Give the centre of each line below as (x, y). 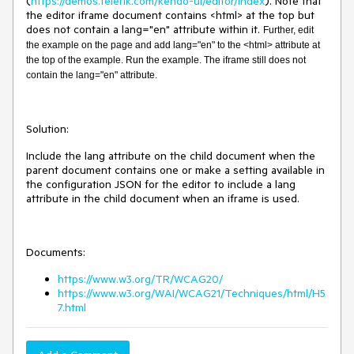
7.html (72, 307)
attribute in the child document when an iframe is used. (163, 198)
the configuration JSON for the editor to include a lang (161, 184)
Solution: (47, 129)
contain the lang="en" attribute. (92, 75)
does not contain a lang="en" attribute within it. (145, 29)
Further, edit (288, 30)
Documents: (56, 252)
